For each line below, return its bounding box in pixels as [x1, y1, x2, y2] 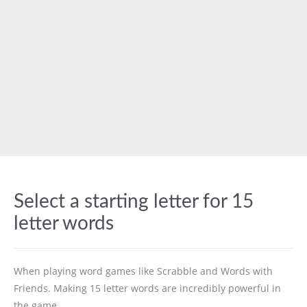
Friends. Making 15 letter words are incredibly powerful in [14, 282, 281, 295]
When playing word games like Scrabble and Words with [14, 265, 273, 278]
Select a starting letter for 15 [14, 192, 254, 211]
